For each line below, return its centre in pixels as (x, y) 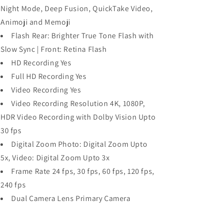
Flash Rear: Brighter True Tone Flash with (83, 36)
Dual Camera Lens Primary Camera (71, 198)
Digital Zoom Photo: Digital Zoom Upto (79, 144)
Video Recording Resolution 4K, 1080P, (78, 103)
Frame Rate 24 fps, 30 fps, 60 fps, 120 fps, (83, 171)
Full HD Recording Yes (49, 76)
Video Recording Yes (46, 90)
